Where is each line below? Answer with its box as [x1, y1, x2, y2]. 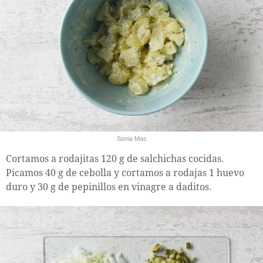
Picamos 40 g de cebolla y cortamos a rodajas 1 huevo [6, 167, 244, 178]
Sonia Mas [116, 134, 147, 142]
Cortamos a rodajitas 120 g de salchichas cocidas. [6, 153, 224, 164]
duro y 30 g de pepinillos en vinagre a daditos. [6, 181, 212, 193]
